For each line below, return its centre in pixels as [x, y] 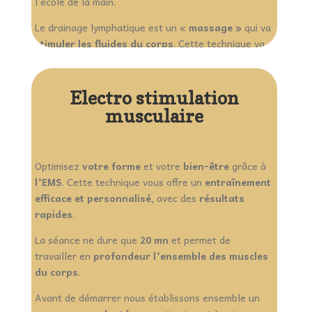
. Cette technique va [219, 44]
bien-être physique [215, 60]
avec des [175, 198]
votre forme [110, 166]
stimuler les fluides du [88, 44]
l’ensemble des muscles [210, 256]
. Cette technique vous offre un [133, 182]
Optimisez [57, 166]
